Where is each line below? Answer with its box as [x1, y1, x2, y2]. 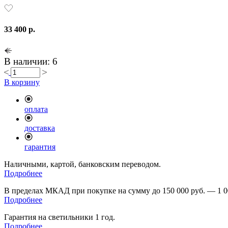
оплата [24, 105, 48, 114]
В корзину [4, 78, 40, 87]
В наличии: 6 [4, 56, 58, 67]
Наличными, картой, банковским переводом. [4, 160, 161, 169]
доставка [24, 124, 55, 133]
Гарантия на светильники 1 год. [4, 213, 115, 222]
